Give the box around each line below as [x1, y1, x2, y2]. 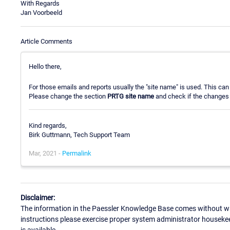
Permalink [62, 149, 91, 158]
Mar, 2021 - [29, 149, 62, 158]
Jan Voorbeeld [21, 8, 62, 16]
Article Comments [21, 37, 72, 45]
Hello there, [29, 62, 62, 70]
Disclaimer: [21, 193, 55, 202]
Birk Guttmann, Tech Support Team [29, 131, 130, 139]
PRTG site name [107, 92, 154, 100]
